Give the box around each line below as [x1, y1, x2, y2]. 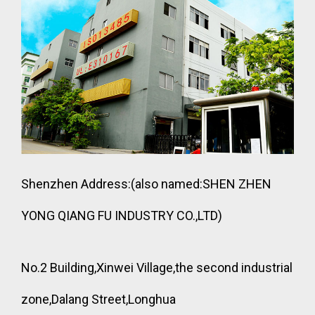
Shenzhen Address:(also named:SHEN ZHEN [21, 176, 271, 191]
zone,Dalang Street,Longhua [21, 291, 176, 307]
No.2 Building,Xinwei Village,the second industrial [21, 259, 292, 275]
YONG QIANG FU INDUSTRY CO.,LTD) [21, 207, 222, 223]
